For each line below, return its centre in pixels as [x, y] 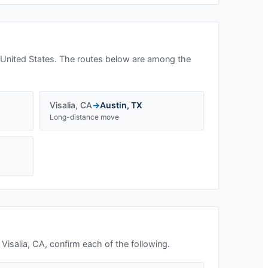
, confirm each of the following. [107, 244]
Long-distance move [84, 117]
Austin [113, 105]
